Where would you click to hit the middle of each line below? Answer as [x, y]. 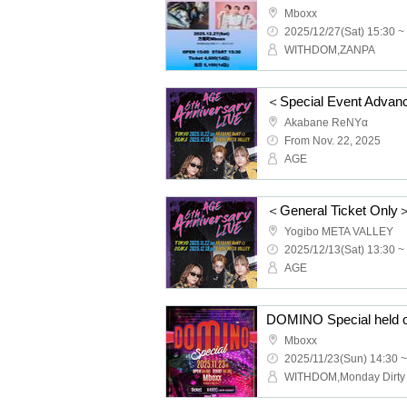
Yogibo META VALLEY [339, 232]
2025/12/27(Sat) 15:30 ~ [344, 32]
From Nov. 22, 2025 [333, 141]
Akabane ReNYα [326, 123]
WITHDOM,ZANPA [330, 50]
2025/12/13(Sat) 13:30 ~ [344, 250]
